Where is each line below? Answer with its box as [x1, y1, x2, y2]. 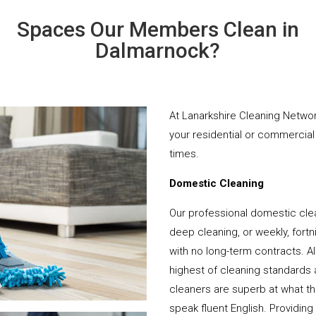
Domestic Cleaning [169, 176, 265, 190]
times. [169, 147, 200, 160]
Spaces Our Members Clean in [16, 16, 299, 42]
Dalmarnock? [95, 37, 221, 63]
